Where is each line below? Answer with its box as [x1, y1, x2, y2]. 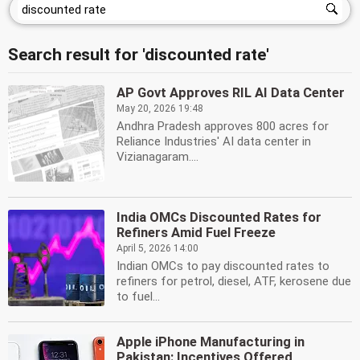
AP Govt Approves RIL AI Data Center [117, 85, 345, 100]
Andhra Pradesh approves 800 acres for [117, 119, 329, 133]
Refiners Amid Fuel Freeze [117, 225, 276, 240]
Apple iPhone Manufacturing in [117, 334, 305, 350]
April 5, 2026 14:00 [117, 243, 198, 254]
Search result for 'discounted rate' [8, 45, 269, 64]
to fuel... [117, 289, 160, 304]
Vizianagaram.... [117, 149, 198, 164]
